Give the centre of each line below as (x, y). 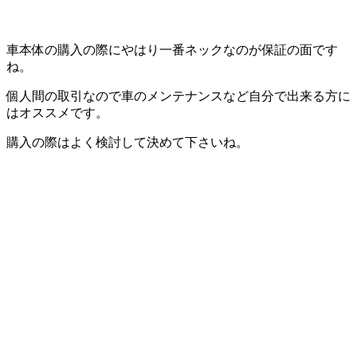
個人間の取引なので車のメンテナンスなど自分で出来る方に (178, 96)
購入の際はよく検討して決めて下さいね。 (127, 142)
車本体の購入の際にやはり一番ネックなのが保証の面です (172, 49)
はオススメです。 (57, 112)
